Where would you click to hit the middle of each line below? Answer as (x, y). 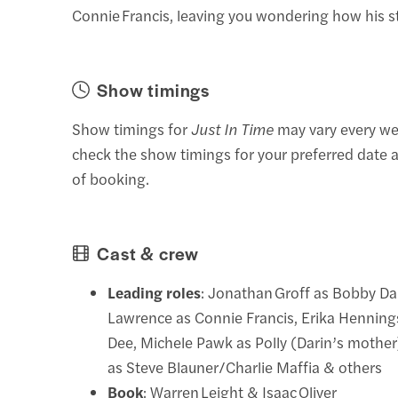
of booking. (111, 178)
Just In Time (233, 128)
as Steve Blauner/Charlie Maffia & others (245, 366)
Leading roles (155, 292)
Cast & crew (148, 253)
